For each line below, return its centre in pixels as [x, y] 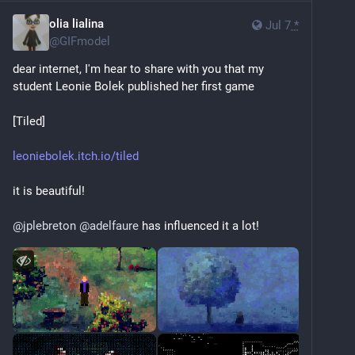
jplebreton [50, 225]
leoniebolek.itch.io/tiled [76, 156]
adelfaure [114, 225]
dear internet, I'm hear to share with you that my [138, 69]
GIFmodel [85, 41]
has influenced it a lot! [199, 225]
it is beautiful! [49, 191]
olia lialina [76, 23]
